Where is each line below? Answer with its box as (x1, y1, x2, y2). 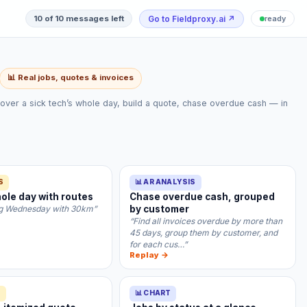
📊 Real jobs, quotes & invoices (8, 73, 134, 82)
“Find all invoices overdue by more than (130, 216, 282, 226)
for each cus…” (130, 239, 187, 249)
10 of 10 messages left (34, 14, 124, 23)
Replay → (130, 250, 169, 260)
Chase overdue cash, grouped (130, 191, 275, 202)
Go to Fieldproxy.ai (148, 13, 225, 24)
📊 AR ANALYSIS (135, 177, 196, 186)
